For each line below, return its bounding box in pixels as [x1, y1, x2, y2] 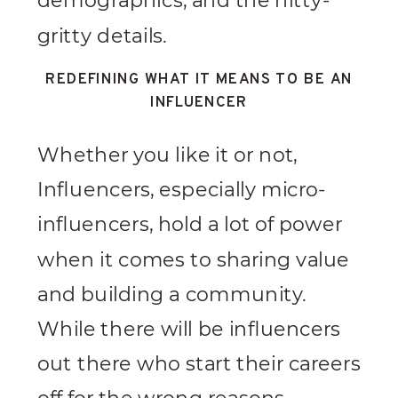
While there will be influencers [37, 317, 341, 342]
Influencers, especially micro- [37, 178, 326, 203]
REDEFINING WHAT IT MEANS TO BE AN [45, 69, 353, 91]
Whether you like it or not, [37, 143, 298, 168]
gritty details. [37, 24, 167, 48]
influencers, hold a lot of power [37, 212, 342, 237]
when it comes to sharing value [37, 248, 350, 272]
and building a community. [37, 283, 306, 306]
